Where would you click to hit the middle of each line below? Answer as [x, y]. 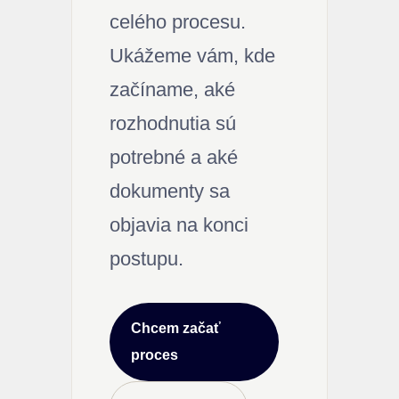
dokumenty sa [170, 191]
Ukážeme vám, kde [192, 55]
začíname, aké [172, 89]
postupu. [147, 258]
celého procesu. [178, 21]
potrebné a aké [174, 157]
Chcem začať [176, 328]
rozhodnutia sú [173, 123]
